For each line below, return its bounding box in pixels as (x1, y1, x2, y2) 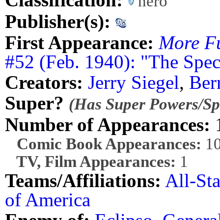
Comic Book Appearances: (5, 135, 201, 153)
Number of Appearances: (5, 114, 210, 136)
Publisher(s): (5, 11, 110, 32)
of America (5, 189, 90, 210)
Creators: (5, 71, 83, 93)
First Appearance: (5, 31, 154, 53)
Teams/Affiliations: (5, 169, 161, 191)
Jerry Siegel (88, 71, 179, 93)
